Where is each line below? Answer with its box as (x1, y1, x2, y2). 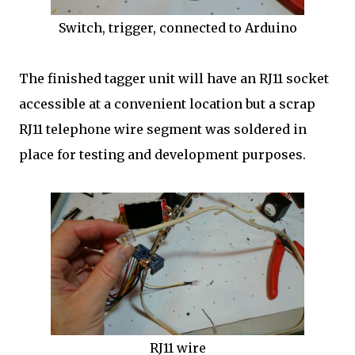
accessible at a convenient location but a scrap (19, 96, 315, 112)
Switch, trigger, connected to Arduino (58, 20, 297, 36)
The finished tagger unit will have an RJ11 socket (19, 71, 329, 86)
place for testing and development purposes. (19, 147, 306, 162)
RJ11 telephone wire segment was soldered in (19, 121, 307, 137)
